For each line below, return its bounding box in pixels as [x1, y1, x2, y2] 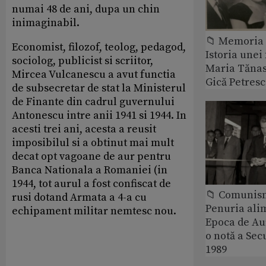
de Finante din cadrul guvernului [12, 94, 175, 109]
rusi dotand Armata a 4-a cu [12, 190, 147, 204]
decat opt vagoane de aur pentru [12, 149, 171, 163]
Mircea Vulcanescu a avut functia [12, 67, 176, 81]
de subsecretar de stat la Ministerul [12, 81, 186, 95]
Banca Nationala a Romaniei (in [12, 163, 167, 177]
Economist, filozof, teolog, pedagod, [12, 40, 186, 54]
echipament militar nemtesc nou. [12, 204, 176, 218]
